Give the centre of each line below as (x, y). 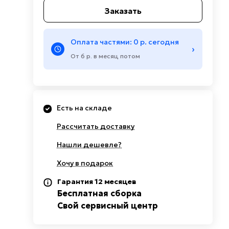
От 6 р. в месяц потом (106, 56)
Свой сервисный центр (108, 205)
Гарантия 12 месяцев (97, 181)
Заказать (123, 10)
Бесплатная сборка (100, 193)
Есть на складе (85, 108)
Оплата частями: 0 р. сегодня (125, 42)
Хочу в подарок (85, 163)
